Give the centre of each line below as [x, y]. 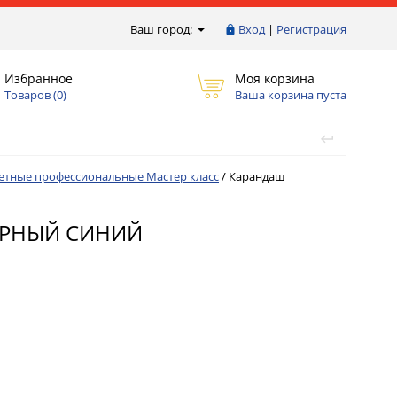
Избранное [39, 78]
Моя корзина [275, 78]
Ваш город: [163, 29]
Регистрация [311, 29]
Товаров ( [31, 94]
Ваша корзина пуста [291, 94]
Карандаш [257, 176]
